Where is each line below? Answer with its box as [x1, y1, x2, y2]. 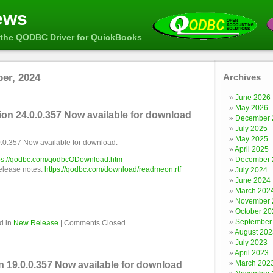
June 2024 [235, 176, 271, 185]
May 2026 [235, 104, 268, 112]
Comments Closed [64, 219, 126, 227]
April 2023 [235, 249, 269, 257]
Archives [223, 72, 261, 82]
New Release [13, 219, 58, 227]
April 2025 [235, 145, 269, 154]
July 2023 [235, 238, 268, 247]
